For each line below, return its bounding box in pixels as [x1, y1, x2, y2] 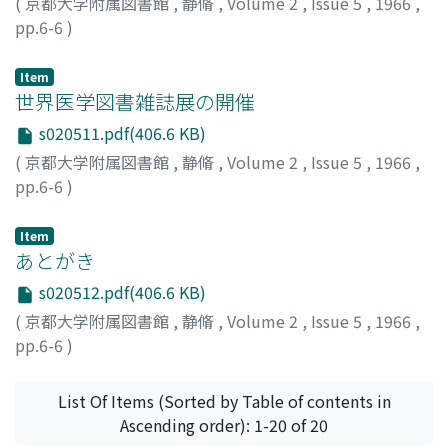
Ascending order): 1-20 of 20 [120, 412, 328, 437]
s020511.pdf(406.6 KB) [35, 121, 206, 146]
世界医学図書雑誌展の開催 [15, 87, 255, 117]
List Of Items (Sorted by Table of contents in [57, 388, 391, 413]
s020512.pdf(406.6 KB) [35, 279, 206, 304]
